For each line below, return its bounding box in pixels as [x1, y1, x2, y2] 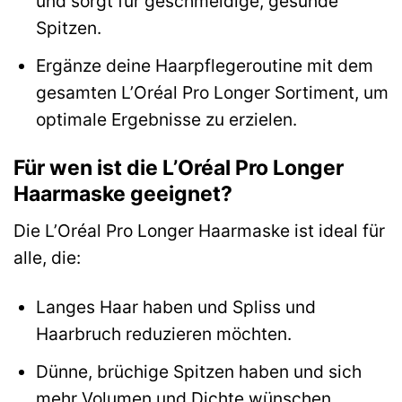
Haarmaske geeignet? [13, 180, 232, 206]
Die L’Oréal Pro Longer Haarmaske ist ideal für [13, 220, 385, 242]
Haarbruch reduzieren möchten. [35, 323, 292, 345]
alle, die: [13, 247, 81, 269]
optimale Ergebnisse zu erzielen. [35, 108, 297, 130]
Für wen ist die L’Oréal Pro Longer [13, 154, 344, 180]
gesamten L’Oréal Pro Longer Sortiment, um [35, 81, 389, 103]
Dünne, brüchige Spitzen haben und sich [35, 360, 362, 382]
